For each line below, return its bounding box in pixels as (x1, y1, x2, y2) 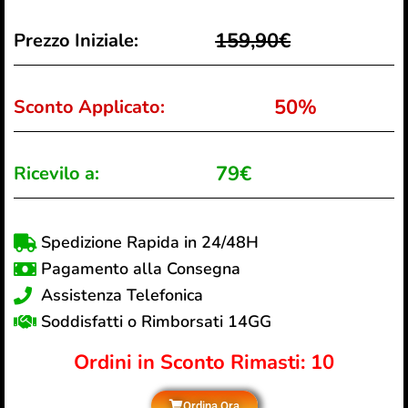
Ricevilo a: (14, 161, 99, 187)
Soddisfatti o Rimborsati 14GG (41, 311, 271, 333)
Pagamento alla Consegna (41, 258, 240, 280)
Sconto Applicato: (14, 95, 165, 120)
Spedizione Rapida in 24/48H (41, 231, 259, 254)
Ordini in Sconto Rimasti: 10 (74, 349, 334, 377)
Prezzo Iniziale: (14, 28, 138, 54)
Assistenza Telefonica (41, 284, 203, 307)
